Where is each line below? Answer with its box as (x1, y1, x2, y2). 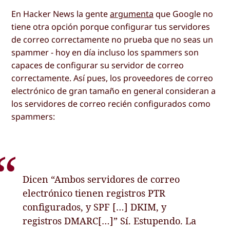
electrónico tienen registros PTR (23, 187, 166, 200)
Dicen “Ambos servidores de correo (23, 173, 180, 186)
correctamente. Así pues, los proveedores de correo (11, 72, 214, 84)
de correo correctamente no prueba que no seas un (11, 34, 214, 46)
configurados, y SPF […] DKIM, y (23, 201, 167, 214)
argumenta (110, 8, 154, 20)
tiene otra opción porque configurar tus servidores (11, 21, 210, 33)
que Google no (154, 8, 214, 20)
